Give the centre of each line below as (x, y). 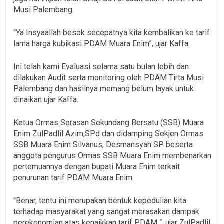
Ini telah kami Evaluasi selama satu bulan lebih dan (101, 66)
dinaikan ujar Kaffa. (46, 99)
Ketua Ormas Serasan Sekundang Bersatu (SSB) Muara (109, 122)
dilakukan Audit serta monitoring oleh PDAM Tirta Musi (109, 77)
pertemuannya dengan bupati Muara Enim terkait (97, 166)
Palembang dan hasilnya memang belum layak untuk (104, 88)
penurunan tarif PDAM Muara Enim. (74, 177)
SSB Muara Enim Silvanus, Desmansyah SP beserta (103, 144)
